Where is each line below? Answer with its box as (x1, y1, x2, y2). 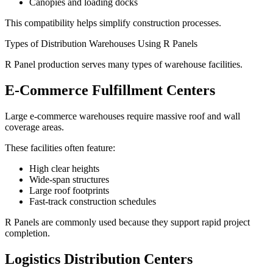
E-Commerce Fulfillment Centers (5, 82, 215, 98)
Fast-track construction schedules (29, 196, 156, 207)
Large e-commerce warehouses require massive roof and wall (5, 110, 240, 121)
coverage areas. (5, 121, 64, 132)
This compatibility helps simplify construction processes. (5, 17, 221, 28)
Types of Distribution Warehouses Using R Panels (5, 38, 197, 49)
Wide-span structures (29, 174, 109, 185)
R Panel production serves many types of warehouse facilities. (5, 58, 243, 69)
